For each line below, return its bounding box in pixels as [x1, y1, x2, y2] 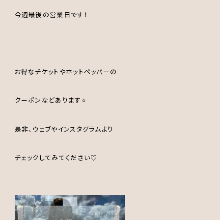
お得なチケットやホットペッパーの [14, 67, 117, 77]
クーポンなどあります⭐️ [14, 95, 86, 105]
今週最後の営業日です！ [14, 10, 88, 20]
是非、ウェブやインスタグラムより [14, 124, 114, 134]
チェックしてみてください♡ [14, 152, 98, 162]
